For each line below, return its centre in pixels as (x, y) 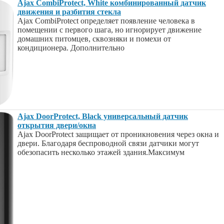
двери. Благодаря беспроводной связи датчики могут (108, 143)
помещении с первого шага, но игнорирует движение (109, 30)
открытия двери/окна (57, 125)
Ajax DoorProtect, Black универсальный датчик (103, 116)
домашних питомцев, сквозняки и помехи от (94, 39)
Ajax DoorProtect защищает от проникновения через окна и (118, 134)
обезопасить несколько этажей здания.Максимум (101, 152)
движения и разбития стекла (69, 12)
